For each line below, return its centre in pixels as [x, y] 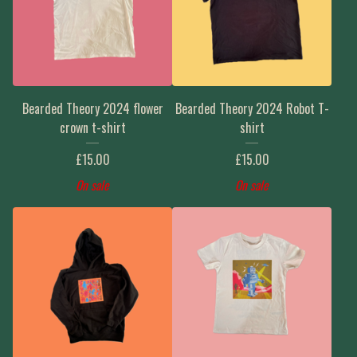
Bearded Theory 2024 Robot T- [252, 108]
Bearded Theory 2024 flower [92, 108]
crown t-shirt [92, 127]
